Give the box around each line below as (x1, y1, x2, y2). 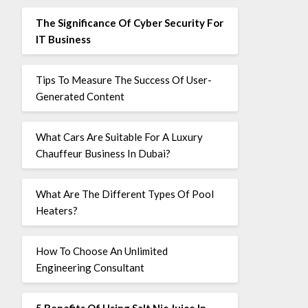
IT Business (35, 32, 91, 45)
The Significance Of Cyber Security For (35, 16, 223, 29)
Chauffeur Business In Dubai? (35, 146, 170, 159)
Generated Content (35, 89, 124, 102)
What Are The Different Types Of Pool (35, 187, 214, 200)
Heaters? (35, 203, 78, 217)
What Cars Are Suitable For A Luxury (35, 130, 203, 143)
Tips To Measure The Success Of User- (35, 73, 212, 86)
